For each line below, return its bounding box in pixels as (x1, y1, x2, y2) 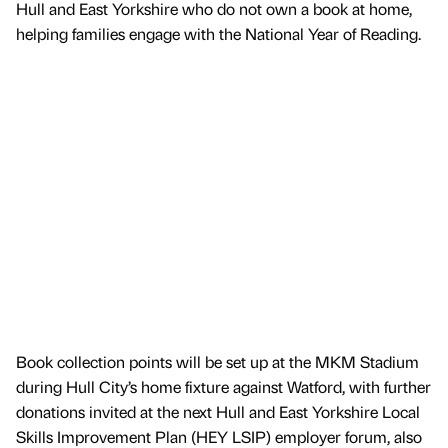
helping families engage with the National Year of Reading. (16, 23, 421, 45)
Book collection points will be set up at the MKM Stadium (16, 350, 419, 372)
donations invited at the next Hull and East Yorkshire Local (16, 400, 420, 422)
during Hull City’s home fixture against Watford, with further (16, 375, 431, 397)
